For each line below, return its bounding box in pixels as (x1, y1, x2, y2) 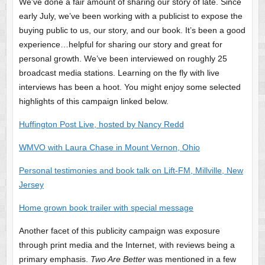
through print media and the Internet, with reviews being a (18, 240, 235, 250)
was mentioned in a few (145, 254, 236, 264)
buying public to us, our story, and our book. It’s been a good (18, 25, 245, 35)
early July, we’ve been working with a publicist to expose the (18, 11, 243, 21)
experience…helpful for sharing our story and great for (18, 39, 222, 49)
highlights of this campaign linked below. (18, 96, 169, 106)
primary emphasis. (18, 254, 91, 264)
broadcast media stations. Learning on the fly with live (18, 67, 219, 77)
